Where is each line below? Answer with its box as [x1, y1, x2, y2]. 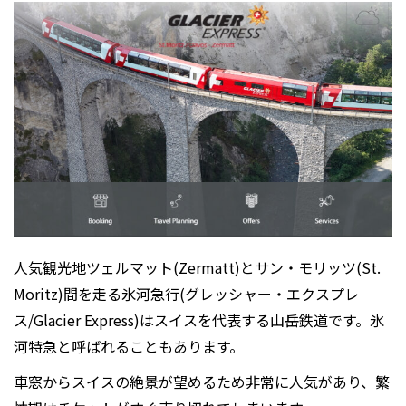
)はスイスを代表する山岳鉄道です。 [134, 308, 370, 331]
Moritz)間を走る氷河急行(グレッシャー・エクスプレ [14, 282, 359, 304]
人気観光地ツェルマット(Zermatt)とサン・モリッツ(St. [14, 256, 381, 278]
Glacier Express [34, 308, 134, 331]
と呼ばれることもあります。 [57, 334, 244, 357]
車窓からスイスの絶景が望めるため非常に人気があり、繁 [14, 370, 390, 392]
